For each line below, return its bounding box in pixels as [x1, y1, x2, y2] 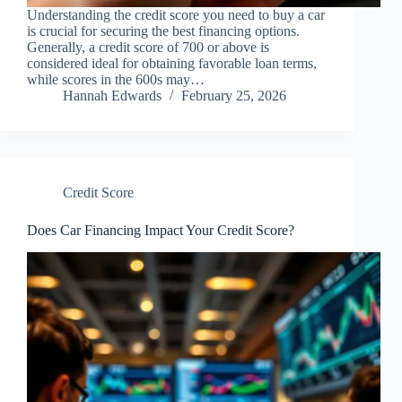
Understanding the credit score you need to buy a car [27, 7, 325, 23]
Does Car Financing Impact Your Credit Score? [27, 223, 294, 239]
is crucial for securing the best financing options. [27, 23, 300, 39]
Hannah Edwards [63, 88, 162, 104]
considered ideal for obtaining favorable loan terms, [27, 56, 317, 72]
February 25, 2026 [181, 88, 286, 104]
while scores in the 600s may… [27, 72, 205, 88]
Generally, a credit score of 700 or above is [27, 39, 269, 56]
